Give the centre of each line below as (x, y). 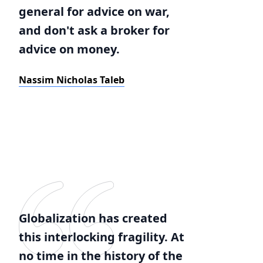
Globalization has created (93, 218)
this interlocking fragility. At (102, 237)
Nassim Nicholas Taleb (72, 80)
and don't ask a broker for (94, 30)
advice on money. (69, 49)
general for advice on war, (94, 11)
